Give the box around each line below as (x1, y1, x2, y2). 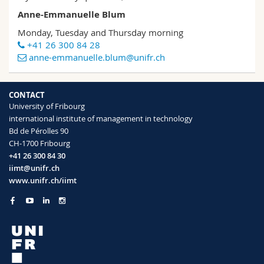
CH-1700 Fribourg (9, 138, 70, 149)
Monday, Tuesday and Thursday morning (18, 27, 186, 39)
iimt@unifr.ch (9, 163, 60, 174)
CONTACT (9, 90, 45, 101)
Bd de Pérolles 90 (9, 126, 68, 137)
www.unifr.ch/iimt (9, 175, 77, 186)
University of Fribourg (9, 101, 85, 112)
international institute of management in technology (9, 113, 193, 124)
